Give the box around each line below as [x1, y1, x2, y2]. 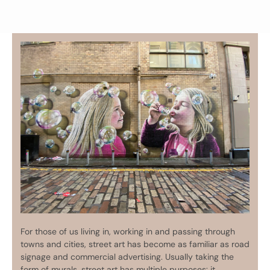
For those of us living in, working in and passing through [20, 226, 235, 237]
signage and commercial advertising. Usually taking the [20, 251, 234, 263]
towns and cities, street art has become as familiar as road [20, 239, 250, 250]
